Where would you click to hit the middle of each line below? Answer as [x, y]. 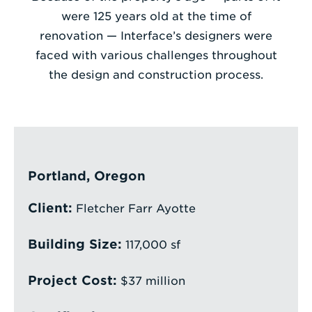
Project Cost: [73, 281]
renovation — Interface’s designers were [156, 36]
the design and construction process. [156, 75]
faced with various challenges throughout [156, 56]
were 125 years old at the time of [156, 17]
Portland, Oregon [87, 176]
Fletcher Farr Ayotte [134, 209]
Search [175, 62]
